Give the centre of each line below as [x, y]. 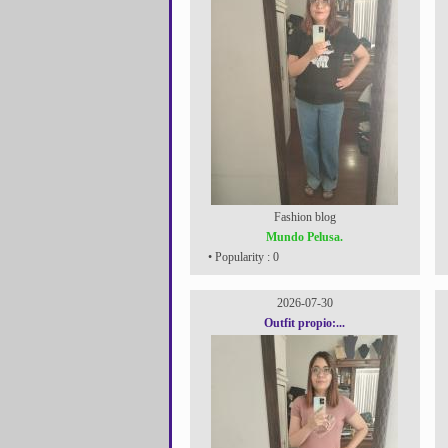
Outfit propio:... [304, 323]
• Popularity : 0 [241, 257]
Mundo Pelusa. [304, 237]
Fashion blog [304, 217]
